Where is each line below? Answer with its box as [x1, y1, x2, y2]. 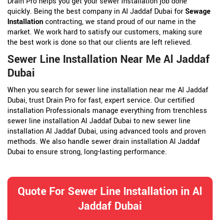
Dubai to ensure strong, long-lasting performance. [7, 146, 167, 157]
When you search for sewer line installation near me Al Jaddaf [7, 84, 208, 95]
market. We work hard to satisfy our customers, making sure [7, 27, 202, 37]
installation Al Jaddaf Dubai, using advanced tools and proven [7, 126, 206, 137]
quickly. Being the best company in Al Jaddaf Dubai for [7, 6, 185, 17]
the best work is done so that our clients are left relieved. [7, 37, 192, 48]
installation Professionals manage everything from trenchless [7, 105, 207, 116]
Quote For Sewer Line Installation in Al [18, 183, 202, 199]
